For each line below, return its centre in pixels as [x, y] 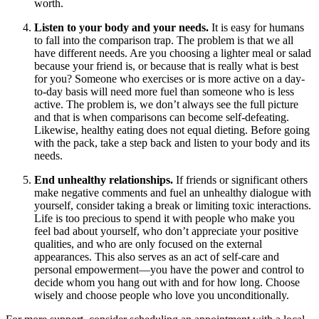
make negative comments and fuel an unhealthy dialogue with [173, 192]
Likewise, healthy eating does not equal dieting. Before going [172, 130]
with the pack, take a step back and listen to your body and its [172, 142]
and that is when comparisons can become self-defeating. [162, 117]
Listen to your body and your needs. [123, 27]
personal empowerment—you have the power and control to [169, 269]
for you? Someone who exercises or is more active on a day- [169, 78]
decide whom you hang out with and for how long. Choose [167, 282]
